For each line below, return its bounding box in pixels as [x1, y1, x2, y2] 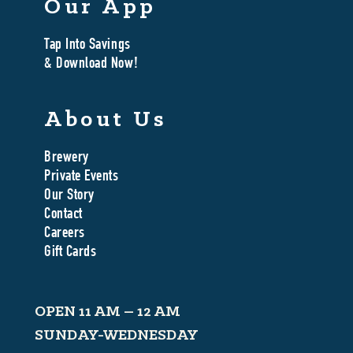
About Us [44, 108, 167, 133]
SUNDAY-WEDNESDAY [35, 328, 198, 344]
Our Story [44, 188, 95, 205]
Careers [44, 226, 85, 243]
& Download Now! [44, 57, 139, 73]
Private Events [44, 169, 119, 186]
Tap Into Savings [44, 38, 131, 54]
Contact [44, 207, 83, 224]
